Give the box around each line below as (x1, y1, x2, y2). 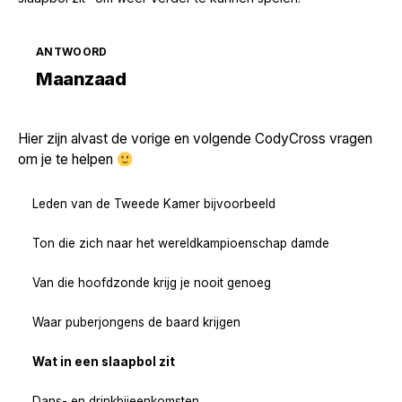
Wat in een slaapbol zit (32, 354, 175, 369)
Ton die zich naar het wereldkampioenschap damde (32, 235, 329, 250)
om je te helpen (18, 151, 117, 169)
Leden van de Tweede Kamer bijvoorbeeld (32, 196, 275, 211)
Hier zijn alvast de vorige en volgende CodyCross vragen (18, 130, 372, 148)
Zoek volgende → (246, 60, 348, 75)
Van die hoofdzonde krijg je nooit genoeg (32, 275, 271, 290)
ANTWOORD (36, 45, 108, 59)
